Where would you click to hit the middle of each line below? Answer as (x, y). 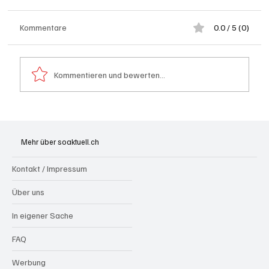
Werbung (29, 262)
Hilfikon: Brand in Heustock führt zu (120, 119)
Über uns (28, 192)
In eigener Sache (43, 215)
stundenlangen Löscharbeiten (109, 132)
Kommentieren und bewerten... (110, 74)
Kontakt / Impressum (50, 168)
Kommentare (44, 28)
